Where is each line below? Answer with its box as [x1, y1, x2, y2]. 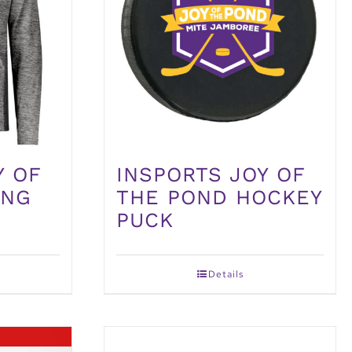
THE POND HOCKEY [116, 185, 322, 210]
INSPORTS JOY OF [116, 163, 305, 187]
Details [207, 268, 244, 281]
